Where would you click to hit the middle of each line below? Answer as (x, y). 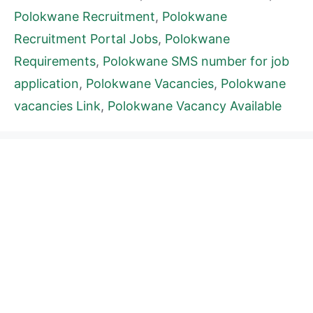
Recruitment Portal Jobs (86, 39)
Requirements (55, 61)
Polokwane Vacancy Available (195, 106)
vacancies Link (57, 106)
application (46, 84)
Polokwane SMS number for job (196, 61)
